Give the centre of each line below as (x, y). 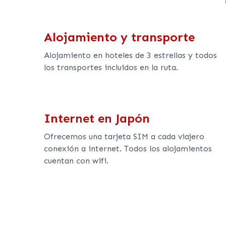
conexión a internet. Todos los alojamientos (128, 148)
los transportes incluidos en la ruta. (111, 67)
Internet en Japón (97, 118)
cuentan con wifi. (76, 160)
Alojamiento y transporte (119, 37)
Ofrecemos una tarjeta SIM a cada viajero (124, 136)
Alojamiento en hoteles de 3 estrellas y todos (130, 55)
